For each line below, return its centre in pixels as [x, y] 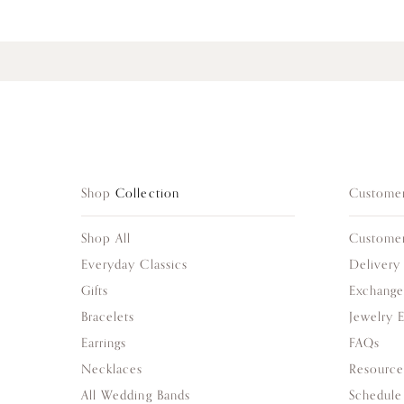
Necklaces [112, 369]
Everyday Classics [134, 264]
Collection [147, 193]
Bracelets [108, 317]
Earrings [104, 343]
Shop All [106, 238]
